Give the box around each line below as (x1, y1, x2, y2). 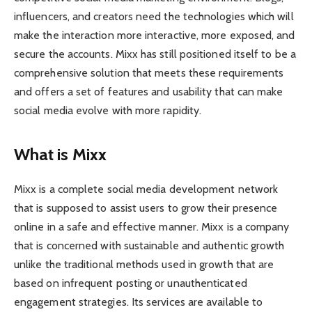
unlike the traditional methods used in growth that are (14, 258, 274, 272)
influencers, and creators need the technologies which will (14, 9, 294, 23)
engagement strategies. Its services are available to (14, 295, 263, 309)
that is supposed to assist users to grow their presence (14, 201, 278, 215)
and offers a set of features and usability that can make (14, 84, 283, 98)
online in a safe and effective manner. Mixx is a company (14, 220, 290, 234)
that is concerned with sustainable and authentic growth (14, 239, 285, 253)
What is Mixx (14, 144, 107, 165)
